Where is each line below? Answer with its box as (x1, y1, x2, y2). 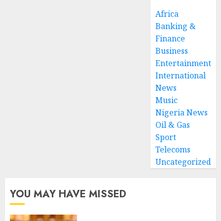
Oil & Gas (155, 119, 190, 131)
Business (155, 45, 188, 57)
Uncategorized (155, 156, 212, 168)
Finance (155, 33, 185, 44)
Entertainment (155, 58, 212, 69)
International (155, 70, 206, 81)
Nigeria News (155, 107, 208, 118)
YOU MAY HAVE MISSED (10, 187, 126, 202)
